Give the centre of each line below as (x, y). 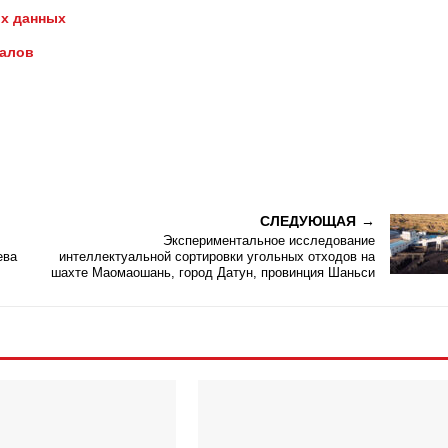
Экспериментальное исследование (269, 240)
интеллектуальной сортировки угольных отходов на (217, 256)
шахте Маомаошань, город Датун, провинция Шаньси (213, 272)
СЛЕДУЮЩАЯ (308, 221)
